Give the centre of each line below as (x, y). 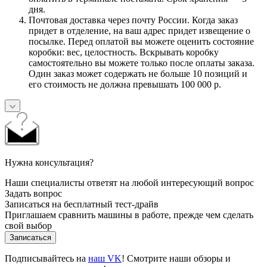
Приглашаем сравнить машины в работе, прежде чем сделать (129, 215)
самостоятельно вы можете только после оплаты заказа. (142, 63)
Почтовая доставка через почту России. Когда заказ (133, 20)
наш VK (105, 258)
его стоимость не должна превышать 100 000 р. (125, 84)
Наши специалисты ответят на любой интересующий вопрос (129, 182)
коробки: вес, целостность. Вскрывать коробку (124, 52)
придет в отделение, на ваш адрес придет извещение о (139, 30)
